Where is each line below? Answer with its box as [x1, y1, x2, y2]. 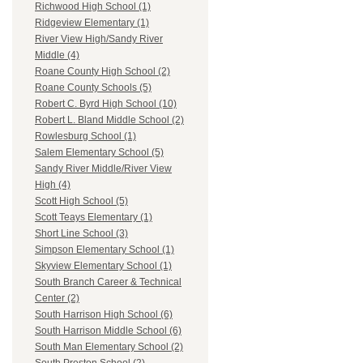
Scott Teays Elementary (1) [35, 211, 152, 224]
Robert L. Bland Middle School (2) [35, 114, 184, 126]
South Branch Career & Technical [35, 276, 181, 288]
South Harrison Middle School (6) [35, 325, 181, 337]
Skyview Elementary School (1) [35, 260, 172, 272]
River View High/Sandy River [35, 33, 163, 45]
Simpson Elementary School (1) [35, 244, 174, 256]
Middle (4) [35, 49, 79, 62]
